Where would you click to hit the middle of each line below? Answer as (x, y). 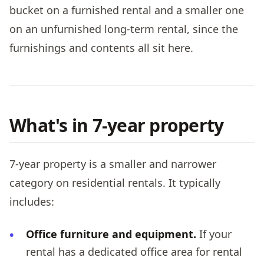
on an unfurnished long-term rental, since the (124, 29)
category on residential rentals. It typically (115, 182)
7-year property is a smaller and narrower (113, 164)
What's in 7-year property (117, 126)
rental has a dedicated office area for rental (134, 251)
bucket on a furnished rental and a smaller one (127, 10)
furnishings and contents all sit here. (101, 48)
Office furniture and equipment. (111, 234)
